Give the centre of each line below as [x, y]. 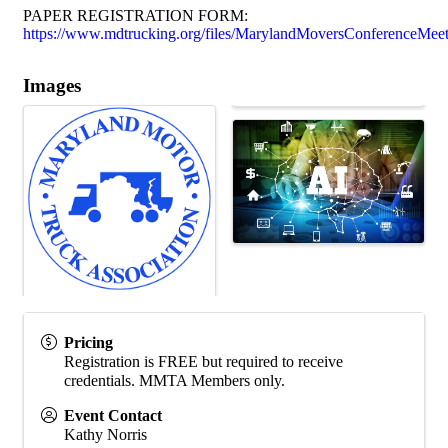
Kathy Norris [105, 434]
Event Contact [113, 415]
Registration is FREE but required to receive [203, 361]
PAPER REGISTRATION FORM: [135, 15]
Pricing [88, 342]
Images [52, 85]
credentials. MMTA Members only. [174, 380]
